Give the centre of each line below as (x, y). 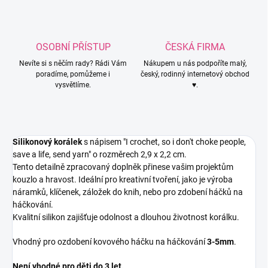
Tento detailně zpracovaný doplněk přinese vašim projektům (123, 167)
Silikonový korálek (47, 142)
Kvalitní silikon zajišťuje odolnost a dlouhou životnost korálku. (126, 217)
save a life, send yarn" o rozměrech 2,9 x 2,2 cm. (100, 155)
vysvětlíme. (73, 85)
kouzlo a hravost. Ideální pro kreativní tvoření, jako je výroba (123, 180)
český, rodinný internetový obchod (195, 74)
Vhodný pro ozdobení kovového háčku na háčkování (110, 242)
